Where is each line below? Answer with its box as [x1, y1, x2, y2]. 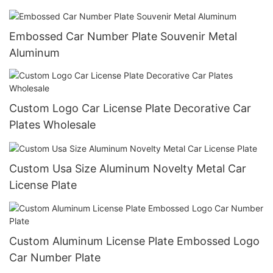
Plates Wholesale [9, 118, 96, 132]
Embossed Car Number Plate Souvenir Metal [9, 29, 237, 43]
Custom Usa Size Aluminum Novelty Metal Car [9, 162, 246, 175]
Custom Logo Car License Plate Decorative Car [9, 102, 251, 115]
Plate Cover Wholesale [9, 2, 124, 15]
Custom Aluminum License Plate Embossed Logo [9, 234, 260, 247]
